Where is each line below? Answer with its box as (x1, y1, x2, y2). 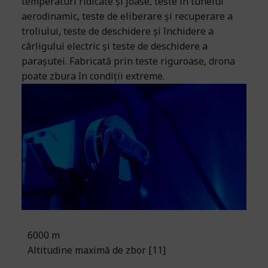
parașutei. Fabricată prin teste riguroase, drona (22, 54, 235, 68)
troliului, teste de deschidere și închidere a (22, 24, 214, 38)
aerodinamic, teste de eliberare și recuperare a (22, 9, 233, 23)
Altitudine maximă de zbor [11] (28, 243, 166, 257)
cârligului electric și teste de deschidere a (22, 39, 208, 53)
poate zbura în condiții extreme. (22, 69, 165, 83)
